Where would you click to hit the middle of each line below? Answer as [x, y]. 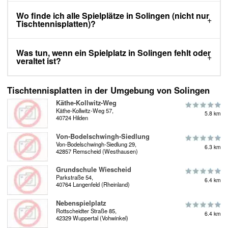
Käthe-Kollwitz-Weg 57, [85, 111]
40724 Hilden [72, 118]
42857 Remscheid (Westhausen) [97, 151]
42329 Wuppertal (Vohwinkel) [92, 218]
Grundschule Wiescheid [94, 170]
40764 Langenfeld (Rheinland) [93, 184]
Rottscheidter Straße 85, [86, 210]
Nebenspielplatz [81, 203]
